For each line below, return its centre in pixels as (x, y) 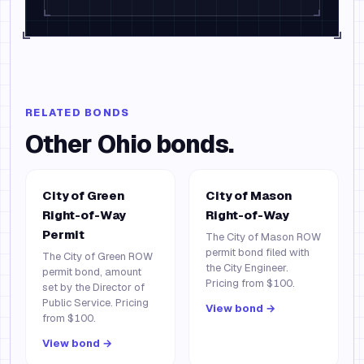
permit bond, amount (92, 272)
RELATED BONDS (78, 113)
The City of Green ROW (97, 256)
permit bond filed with (258, 252)
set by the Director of (93, 287)
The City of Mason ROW (263, 237)
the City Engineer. (247, 268)
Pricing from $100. (250, 283)
